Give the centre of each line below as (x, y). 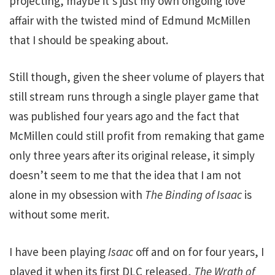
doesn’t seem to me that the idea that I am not (125, 175)
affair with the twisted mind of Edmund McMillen (130, 20)
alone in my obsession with (77, 195)
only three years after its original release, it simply (132, 156)
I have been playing (59, 251)
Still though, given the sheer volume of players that (137, 77)
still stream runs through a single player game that (134, 97)
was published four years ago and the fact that (124, 116)
